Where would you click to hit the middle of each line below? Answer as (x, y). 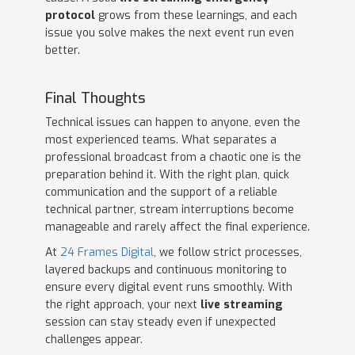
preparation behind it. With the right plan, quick (167, 175)
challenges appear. (94, 340)
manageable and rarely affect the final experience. (177, 227)
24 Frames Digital (107, 253)
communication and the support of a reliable (161, 193)
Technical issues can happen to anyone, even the (172, 123)
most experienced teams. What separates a (160, 140)
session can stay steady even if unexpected (160, 323)
